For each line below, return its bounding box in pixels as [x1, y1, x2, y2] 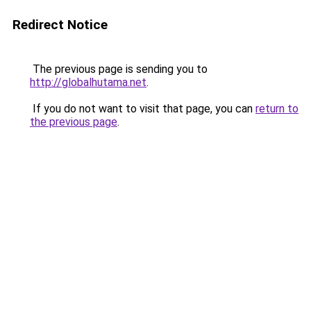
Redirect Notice [12, 17, 108, 33]
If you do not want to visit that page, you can [30, 102, 255, 115]
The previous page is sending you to [30, 62, 208, 76]
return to [255, 102, 299, 115]
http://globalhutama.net [30, 76, 146, 89]
